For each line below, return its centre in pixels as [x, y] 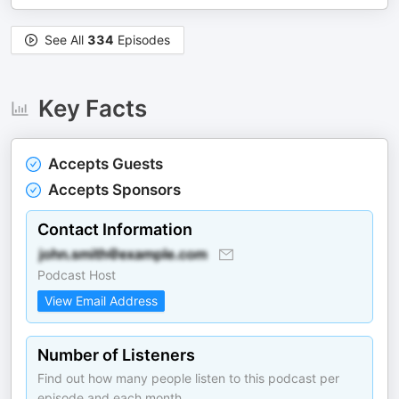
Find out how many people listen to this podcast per [188, 378]
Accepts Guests [106, 164]
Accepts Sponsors [114, 190]
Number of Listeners [116, 355]
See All [66, 40]
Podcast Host [77, 275]
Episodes [142, 40]
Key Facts [92, 108]
